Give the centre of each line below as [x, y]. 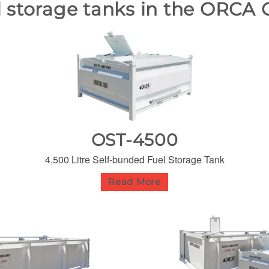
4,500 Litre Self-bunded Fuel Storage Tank [134, 159]
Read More [134, 181]
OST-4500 [134, 140]
